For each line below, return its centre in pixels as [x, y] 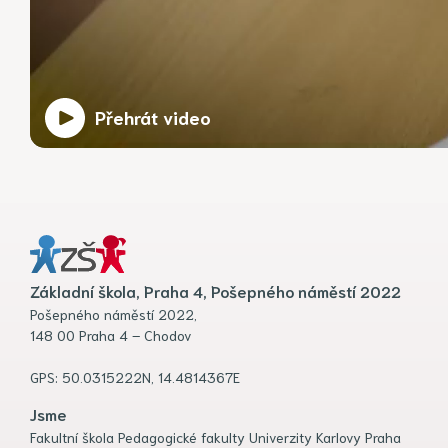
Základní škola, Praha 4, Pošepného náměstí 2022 [215, 290]
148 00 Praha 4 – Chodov [111, 334]
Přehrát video [153, 116]
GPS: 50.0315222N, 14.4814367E [135, 376]
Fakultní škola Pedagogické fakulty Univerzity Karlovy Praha [215, 436]
